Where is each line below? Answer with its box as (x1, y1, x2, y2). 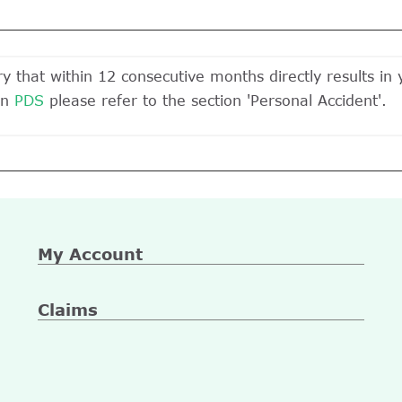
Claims (37, 300, 98, 319)
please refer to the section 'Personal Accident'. (44, 92, 387, 109)
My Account (37, 244, 143, 264)
